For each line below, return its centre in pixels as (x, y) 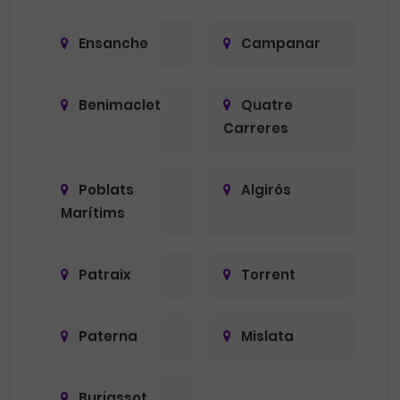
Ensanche (112, 43)
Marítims (93, 213)
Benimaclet (118, 105)
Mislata (266, 336)
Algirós (264, 190)
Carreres (255, 128)
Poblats (105, 190)
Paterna (107, 336)
